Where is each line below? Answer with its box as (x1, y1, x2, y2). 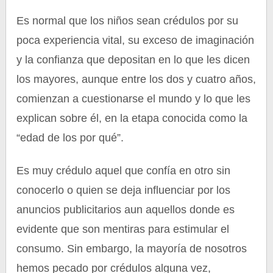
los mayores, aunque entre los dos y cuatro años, (16, 73, 257, 85)
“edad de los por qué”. (16, 132, 124, 144)
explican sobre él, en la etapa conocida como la (16, 112, 248, 124)
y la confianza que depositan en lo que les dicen (16, 54, 250, 66)
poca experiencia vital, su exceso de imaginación (16, 34, 255, 46)
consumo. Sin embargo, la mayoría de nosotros (16, 243, 247, 255)
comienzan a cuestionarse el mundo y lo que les (16, 93, 251, 105)
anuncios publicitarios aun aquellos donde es (16, 204, 235, 216)
